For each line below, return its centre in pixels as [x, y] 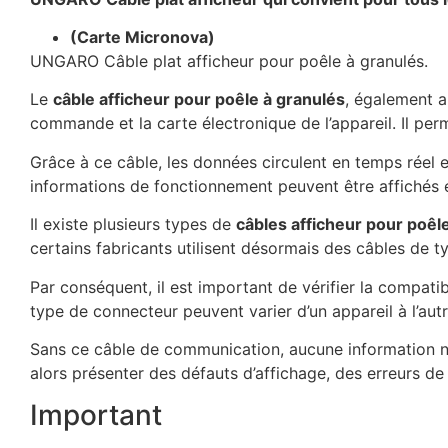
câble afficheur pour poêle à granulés [199, 99]
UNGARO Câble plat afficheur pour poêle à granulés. [229, 60]
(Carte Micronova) [142, 36]
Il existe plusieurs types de [133, 224]
